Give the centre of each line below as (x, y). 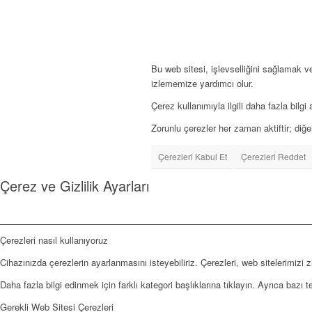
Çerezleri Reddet (273, 156)
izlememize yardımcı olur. (202, 83)
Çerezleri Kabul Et (193, 156)
